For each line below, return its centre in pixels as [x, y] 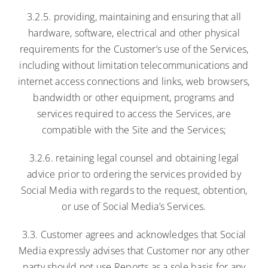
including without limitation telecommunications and [134, 65]
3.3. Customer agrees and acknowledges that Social [134, 234]
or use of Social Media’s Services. [134, 206]
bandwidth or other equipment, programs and [134, 97]
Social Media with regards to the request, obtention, [134, 190]
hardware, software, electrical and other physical [134, 33]
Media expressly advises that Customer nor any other [134, 250]
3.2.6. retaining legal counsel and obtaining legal [134, 158]
